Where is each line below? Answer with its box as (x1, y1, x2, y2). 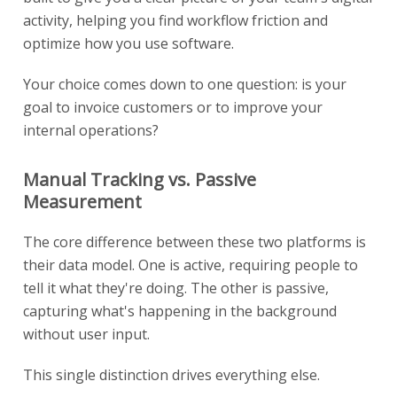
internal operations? (23, 120, 159, 140)
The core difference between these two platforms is (23, 231, 366, 252)
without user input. (23, 323, 150, 344)
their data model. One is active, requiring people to (23, 254, 358, 275)
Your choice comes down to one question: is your (23, 74, 346, 94)
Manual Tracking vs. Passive (23, 167, 256, 191)
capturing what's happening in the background (23, 300, 337, 321)
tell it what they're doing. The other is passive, (23, 277, 329, 298)
